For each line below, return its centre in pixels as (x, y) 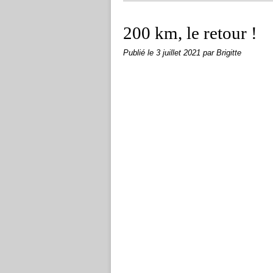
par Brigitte (222, 53)
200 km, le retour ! (190, 33)
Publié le (140, 53)
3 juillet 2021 (179, 53)
